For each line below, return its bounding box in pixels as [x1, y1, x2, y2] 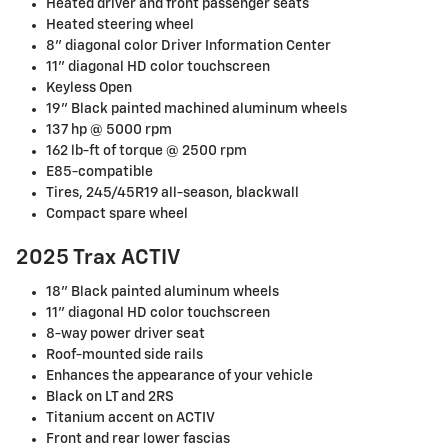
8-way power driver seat [46, 327, 205, 342]
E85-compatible [46, 164, 153, 179]
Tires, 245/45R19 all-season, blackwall [46, 185, 299, 200]
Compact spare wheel [46, 206, 188, 221]
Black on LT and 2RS [46, 390, 174, 405]
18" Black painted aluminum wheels [46, 285, 279, 300]
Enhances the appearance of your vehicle [46, 369, 313, 384]
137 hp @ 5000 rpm [46, 122, 172, 137]
